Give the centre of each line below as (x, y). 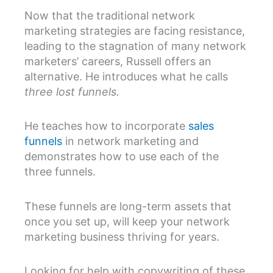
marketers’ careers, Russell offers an (118, 61)
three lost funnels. (73, 91)
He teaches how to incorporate (106, 126)
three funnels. (60, 172)
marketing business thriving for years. (122, 236)
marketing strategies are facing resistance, (135, 30)
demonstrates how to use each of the (122, 157)
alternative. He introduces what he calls (126, 76)
